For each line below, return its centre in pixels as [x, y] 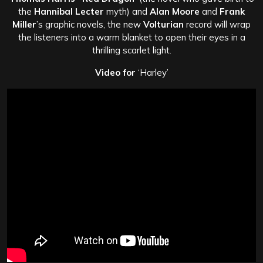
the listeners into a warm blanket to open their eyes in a [131, 37]
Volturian [163, 24]
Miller [24, 24]
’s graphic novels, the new [90, 24]
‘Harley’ [152, 72]
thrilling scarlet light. [131, 50]
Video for [115, 72]
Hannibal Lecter [69, 11]
